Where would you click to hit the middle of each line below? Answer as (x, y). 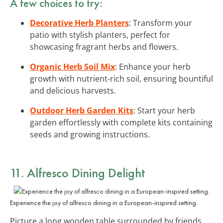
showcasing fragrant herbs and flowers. (104, 47)
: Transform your (161, 23)
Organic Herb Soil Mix (72, 66)
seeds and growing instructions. (90, 134)
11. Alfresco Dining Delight (78, 172)
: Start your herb (164, 110)
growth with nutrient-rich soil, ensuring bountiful (121, 78)
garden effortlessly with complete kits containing (121, 122)
